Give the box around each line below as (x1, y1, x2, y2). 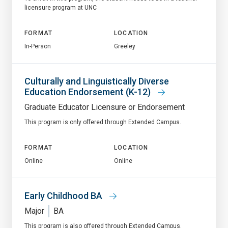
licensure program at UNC (24, 4, 97, 11)
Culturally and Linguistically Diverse (24, 75, 169, 87)
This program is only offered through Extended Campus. (24, 118, 181, 126)
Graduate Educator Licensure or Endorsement (24, 102, 185, 112)
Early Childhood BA (24, 190, 104, 201)
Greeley (114, 42, 135, 50)
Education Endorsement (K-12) (24, 86, 153, 97)
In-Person (24, 42, 51, 50)
